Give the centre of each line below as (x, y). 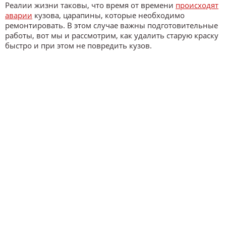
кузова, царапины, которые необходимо (108, 15)
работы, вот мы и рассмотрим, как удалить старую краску (112, 35)
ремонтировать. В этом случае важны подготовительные (111, 25)
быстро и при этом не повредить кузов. (78, 45)
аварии (19, 15)
